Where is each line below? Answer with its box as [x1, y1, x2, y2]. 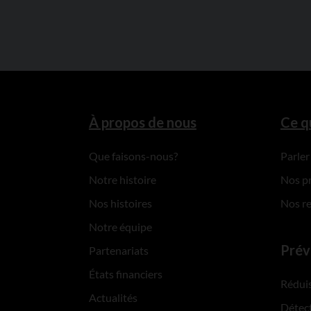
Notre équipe [88, 220, 152, 234]
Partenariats [88, 244, 149, 258]
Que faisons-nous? [88, 149, 178, 163]
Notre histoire [88, 173, 156, 187]
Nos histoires [88, 196, 152, 210]
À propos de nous [88, 114, 196, 131]
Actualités [88, 291, 137, 305]
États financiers [88, 267, 162, 281]
